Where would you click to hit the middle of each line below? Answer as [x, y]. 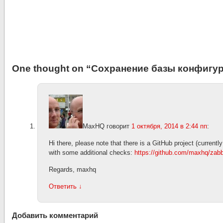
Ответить [64, 186]
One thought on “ [52, 68]
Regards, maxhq [72, 169]
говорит [118, 126]
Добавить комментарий [55, 215]
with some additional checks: [92, 153]
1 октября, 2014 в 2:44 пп [169, 126]
